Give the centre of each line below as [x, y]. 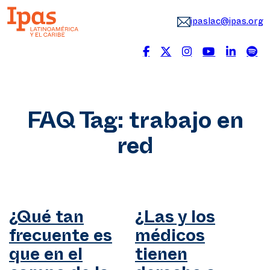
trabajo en [186, 124]
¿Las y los [175, 220]
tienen [161, 257]
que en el [46, 257]
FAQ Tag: [78, 124]
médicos [170, 239]
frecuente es [61, 239]
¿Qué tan [46, 220]
